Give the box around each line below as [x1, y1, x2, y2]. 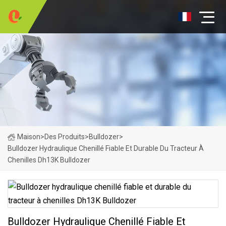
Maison [17, 133, 40, 141]
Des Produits [44, 133, 85, 141]
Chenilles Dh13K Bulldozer [8, 156, 90, 164]
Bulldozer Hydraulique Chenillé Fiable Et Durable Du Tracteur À [8, 144, 204, 152]
